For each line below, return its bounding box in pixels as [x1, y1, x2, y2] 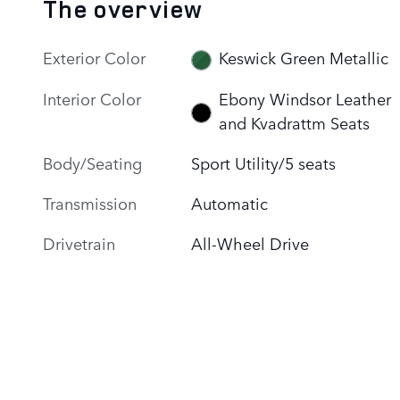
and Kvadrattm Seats [218, 110, 370, 134]
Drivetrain [43, 230, 115, 254]
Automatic [191, 190, 269, 214]
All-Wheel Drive [191, 230, 310, 254]
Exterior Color [43, 45, 146, 69]
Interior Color [43, 86, 141, 110]
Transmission [43, 190, 137, 214]
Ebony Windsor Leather [218, 86, 391, 110]
